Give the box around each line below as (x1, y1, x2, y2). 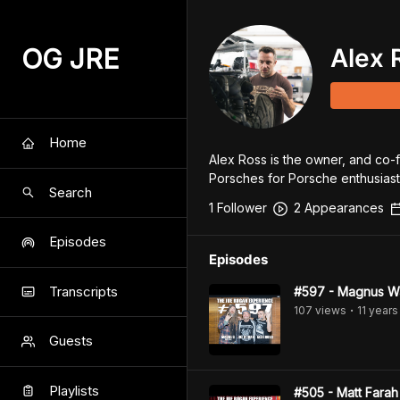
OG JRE (21, 43, 120, 75)
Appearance (301, 200, 378, 215)
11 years (357, 304, 398, 317)
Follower (213, 200, 267, 215)
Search (49, 183, 92, 201)
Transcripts (49, 282, 118, 300)
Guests (49, 332, 93, 350)
